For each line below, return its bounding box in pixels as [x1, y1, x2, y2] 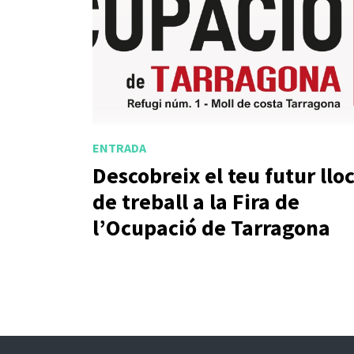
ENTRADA [92, 139, 146, 156]
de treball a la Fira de [92, 187, 299, 217]
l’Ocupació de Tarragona [92, 213, 330, 243]
